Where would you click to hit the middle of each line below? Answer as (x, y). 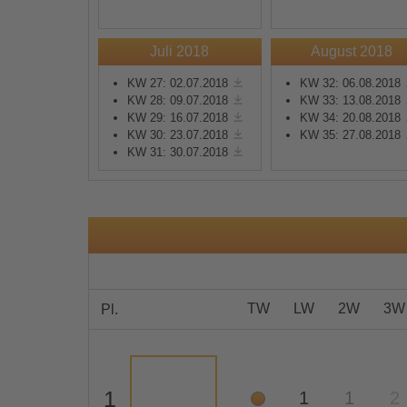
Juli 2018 (180, 51)
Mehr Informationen (211, 45)
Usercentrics (255, 125)
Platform (181, 164)
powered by (180, 125)
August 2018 (352, 51)
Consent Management (217, 144)
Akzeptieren (212, 92)
